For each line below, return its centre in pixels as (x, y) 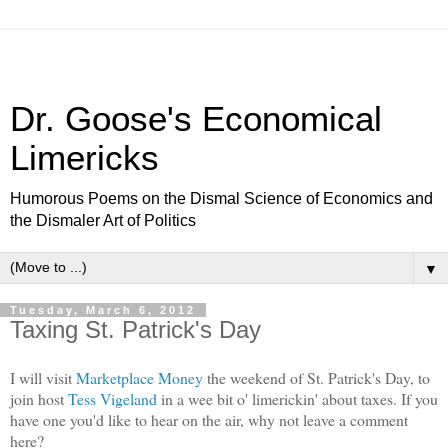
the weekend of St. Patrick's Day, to (316, 377)
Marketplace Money (139, 377)
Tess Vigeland (112, 398)
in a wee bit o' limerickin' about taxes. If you (297, 398)
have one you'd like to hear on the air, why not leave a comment (209, 419)
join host (39, 398)
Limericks (84, 158)
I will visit (43, 377)
